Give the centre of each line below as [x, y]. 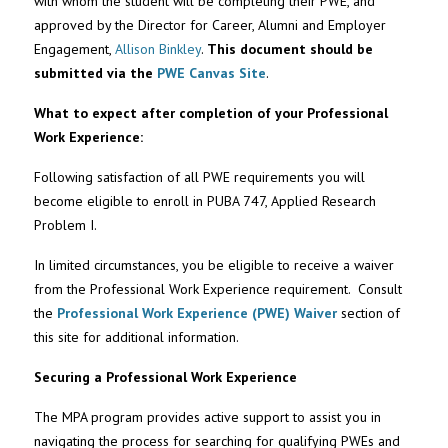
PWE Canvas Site [212, 73]
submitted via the [94, 73]
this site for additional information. [137, 337]
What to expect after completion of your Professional [211, 113]
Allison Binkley [158, 49]
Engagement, [75, 49]
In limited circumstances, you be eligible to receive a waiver [214, 265]
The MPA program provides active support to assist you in [208, 417]
